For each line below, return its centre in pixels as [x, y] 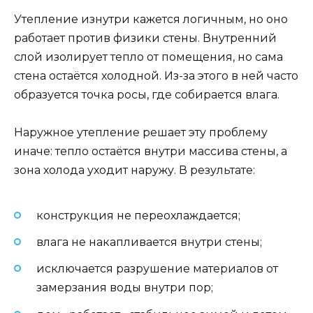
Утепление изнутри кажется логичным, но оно [151, 19]
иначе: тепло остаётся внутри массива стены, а [151, 151]
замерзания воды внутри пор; [125, 288]
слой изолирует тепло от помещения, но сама [148, 57]
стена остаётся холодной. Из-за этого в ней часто [156, 75]
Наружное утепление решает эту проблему [141, 132]
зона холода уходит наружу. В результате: [134, 170]
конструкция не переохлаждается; [138, 216]
